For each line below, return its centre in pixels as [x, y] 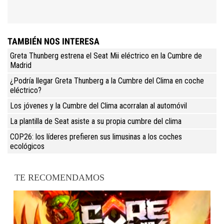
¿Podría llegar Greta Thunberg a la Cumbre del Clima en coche [107, 80]
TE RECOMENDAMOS [60, 177]
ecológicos [27, 146]
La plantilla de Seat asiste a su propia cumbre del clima [96, 121]
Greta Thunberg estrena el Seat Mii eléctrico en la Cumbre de [106, 55]
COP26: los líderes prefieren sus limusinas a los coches [96, 136]
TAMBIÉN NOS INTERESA [53, 41]
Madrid [21, 65]
